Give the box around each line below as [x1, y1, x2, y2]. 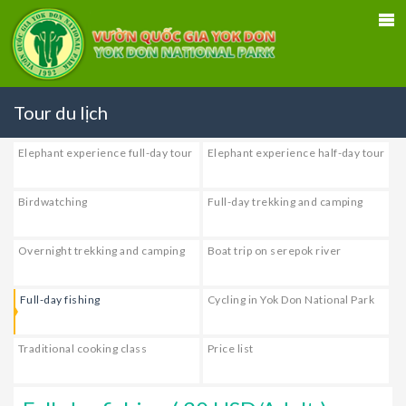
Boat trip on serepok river [208, 244, 342, 258]
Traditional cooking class [18, 342, 147, 356]
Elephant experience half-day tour [208, 146, 385, 160]
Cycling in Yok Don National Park [208, 293, 375, 307]
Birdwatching [18, 195, 88, 209]
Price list [208, 342, 254, 356]
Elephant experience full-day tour [18, 146, 193, 160]
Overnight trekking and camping [18, 244, 186, 258]
